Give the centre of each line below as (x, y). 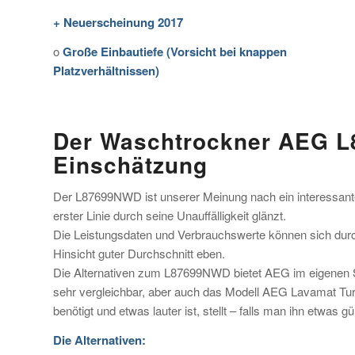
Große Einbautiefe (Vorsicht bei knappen (173, 51)
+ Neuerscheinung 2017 (118, 22)
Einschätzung (130, 165)
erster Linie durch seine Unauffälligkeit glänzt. (170, 215)
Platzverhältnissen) (106, 70)
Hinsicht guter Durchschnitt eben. (139, 253)
